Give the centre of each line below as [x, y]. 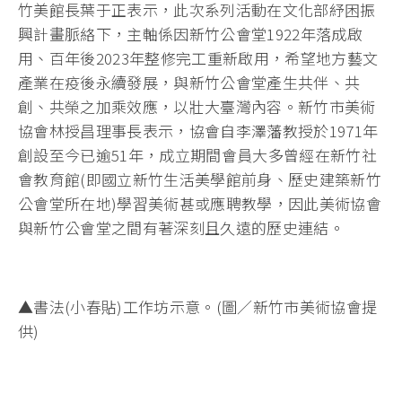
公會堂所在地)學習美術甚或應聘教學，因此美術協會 [200, 204]
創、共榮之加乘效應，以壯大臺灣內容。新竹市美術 [197, 107]
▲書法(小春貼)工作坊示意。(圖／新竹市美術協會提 [198, 307]
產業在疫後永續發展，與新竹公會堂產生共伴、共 [189, 83]
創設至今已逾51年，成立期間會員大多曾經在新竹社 [198, 155]
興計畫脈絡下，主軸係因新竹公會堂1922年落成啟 [191, 34]
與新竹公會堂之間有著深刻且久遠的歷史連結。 [182, 228]
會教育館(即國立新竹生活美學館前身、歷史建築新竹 [200, 179]
